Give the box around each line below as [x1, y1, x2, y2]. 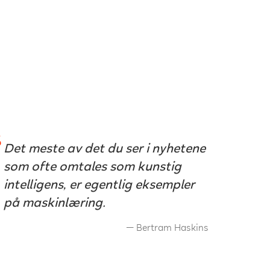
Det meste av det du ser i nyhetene [4, 143, 206, 157]
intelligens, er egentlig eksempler [4, 179, 195, 193]
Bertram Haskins [136, 224, 209, 234]
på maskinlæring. [4, 197, 106, 211]
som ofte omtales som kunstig [4, 161, 182, 175]
